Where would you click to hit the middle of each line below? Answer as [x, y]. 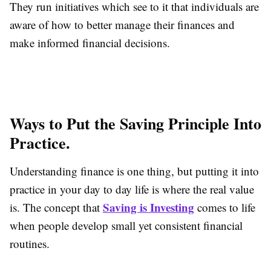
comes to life [225, 207]
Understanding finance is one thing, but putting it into [134, 171]
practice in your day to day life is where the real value [132, 189]
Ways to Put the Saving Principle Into [135, 123]
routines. [30, 243]
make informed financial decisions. [90, 42]
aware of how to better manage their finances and [122, 24]
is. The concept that [56, 207]
